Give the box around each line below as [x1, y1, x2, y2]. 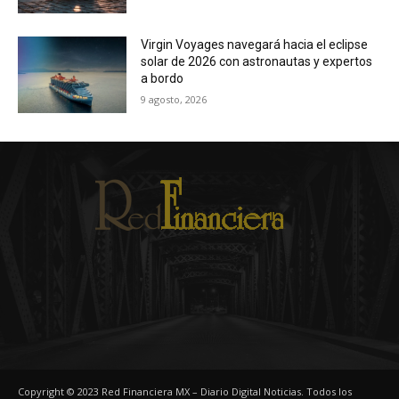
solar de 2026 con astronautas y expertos [141, 54, 373, 69]
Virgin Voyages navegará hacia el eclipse [141, 37, 369, 53]
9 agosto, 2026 [141, 93, 208, 107]
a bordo [141, 71, 184, 86]
